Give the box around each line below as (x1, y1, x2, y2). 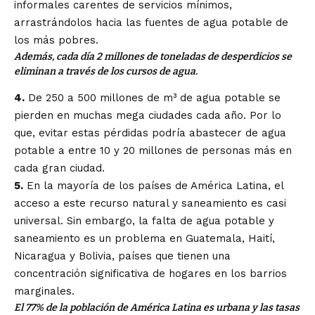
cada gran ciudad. (14, 161, 105, 174)
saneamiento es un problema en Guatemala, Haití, (14, 231, 275, 245)
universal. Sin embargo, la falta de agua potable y (14, 214, 274, 227)
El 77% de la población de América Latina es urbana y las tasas (14, 301, 300, 314)
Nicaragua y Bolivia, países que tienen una (14, 249, 231, 262)
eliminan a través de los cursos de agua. (14, 65, 198, 78)
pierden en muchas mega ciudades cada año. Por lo (14, 108, 281, 122)
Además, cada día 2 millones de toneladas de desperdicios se (14, 51, 292, 63)
